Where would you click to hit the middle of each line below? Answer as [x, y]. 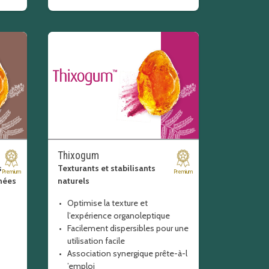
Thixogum [78, 156]
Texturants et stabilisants [106, 168]
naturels [73, 181]
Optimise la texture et [107, 203]
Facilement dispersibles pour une [128, 228]
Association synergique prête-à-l [127, 253]
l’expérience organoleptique [118, 216]
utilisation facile [96, 241]
